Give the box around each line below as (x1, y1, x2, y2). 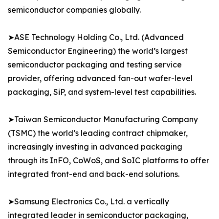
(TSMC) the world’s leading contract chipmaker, (8, 128, 188, 138)
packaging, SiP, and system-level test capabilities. (8, 87, 196, 97)
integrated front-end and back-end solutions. (8, 169, 179, 179)
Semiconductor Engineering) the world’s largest (8, 46, 188, 56)
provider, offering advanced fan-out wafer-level (8, 73, 193, 84)
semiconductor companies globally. (8, 5, 141, 15)
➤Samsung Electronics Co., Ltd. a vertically (8, 197, 169, 207)
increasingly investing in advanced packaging (8, 142, 182, 152)
